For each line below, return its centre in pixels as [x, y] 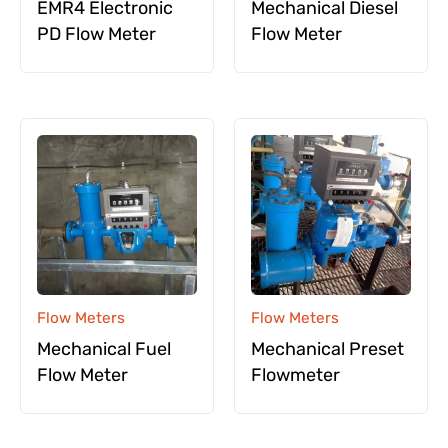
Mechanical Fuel [104, 348]
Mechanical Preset [327, 348]
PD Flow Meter [96, 33]
